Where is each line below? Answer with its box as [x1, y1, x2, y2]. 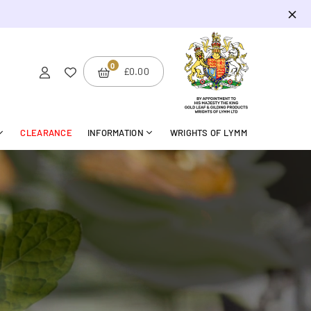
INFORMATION [87, 126, 144, 138]
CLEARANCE [20, 126, 72, 138]
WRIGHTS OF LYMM [169, 126, 247, 138]
